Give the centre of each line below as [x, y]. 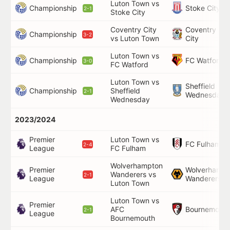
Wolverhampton [137, 166]
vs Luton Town [135, 38]
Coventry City [133, 30]
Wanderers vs [133, 174]
